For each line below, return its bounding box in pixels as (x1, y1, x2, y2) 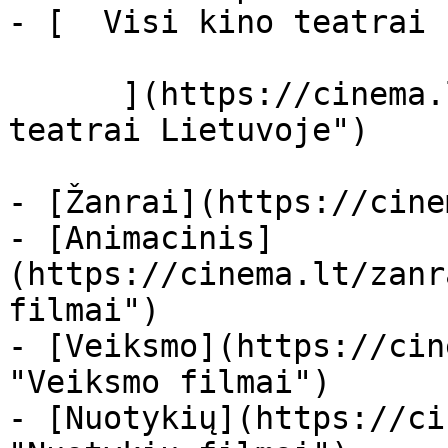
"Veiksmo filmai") (8, 364, 331, 400)
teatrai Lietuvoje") (8, 112, 369, 148)
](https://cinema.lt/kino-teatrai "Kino (8, 76, 122, 112)
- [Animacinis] (8, 220, 274, 256)
